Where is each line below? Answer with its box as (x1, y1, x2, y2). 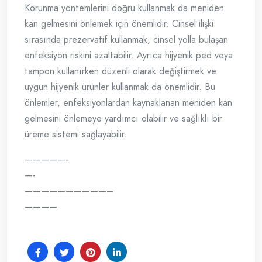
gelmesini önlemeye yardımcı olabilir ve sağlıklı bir (25, 112, 222, 126)
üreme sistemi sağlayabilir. (25, 127, 127, 142)
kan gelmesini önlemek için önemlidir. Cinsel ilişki (25, 17, 213, 31)
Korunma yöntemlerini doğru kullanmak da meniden (25, 1, 224, 15)
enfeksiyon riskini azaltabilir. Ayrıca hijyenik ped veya (25, 49, 233, 63)
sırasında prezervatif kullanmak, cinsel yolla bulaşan (25, 33, 228, 47)
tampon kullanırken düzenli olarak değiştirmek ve (25, 64, 216, 78)
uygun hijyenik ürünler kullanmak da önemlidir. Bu (25, 80, 215, 94)
